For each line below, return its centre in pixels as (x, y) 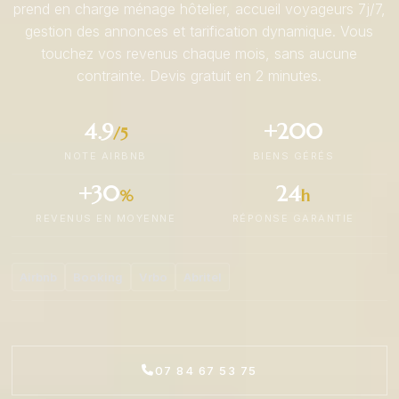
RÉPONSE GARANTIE (293, 218)
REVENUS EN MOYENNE (106, 218)
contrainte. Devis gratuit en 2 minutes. (199, 75)
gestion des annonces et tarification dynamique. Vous (199, 31)
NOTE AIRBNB (106, 155)
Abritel (203, 277)
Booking (98, 277)
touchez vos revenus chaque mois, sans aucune (199, 53)
